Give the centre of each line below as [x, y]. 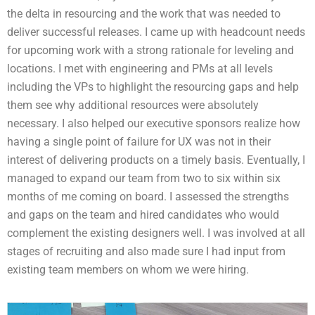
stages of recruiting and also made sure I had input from [146, 251]
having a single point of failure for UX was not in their [139, 141]
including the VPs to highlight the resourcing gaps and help [153, 86]
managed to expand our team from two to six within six [144, 178]
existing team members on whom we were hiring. [128, 269]
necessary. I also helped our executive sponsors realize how [154, 123]
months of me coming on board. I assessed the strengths [148, 196]
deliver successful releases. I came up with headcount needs [156, 32]
